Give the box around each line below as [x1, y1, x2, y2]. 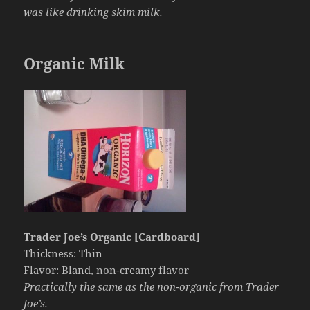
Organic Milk [24, 52, 125, 73]
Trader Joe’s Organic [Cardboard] [24, 229, 201, 244]
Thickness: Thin [24, 246, 103, 260]
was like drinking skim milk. [24, 4, 163, 19]
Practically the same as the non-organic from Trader [24, 279, 280, 293]
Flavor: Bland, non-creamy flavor [24, 262, 190, 277]
